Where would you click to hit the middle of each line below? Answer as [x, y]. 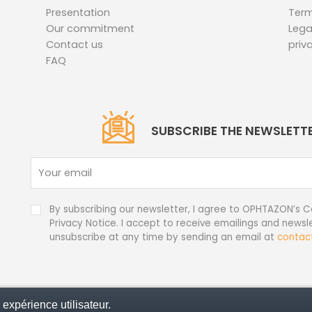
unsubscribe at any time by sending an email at [163, 237]
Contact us [74, 44]
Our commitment [90, 28]
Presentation [78, 12]
